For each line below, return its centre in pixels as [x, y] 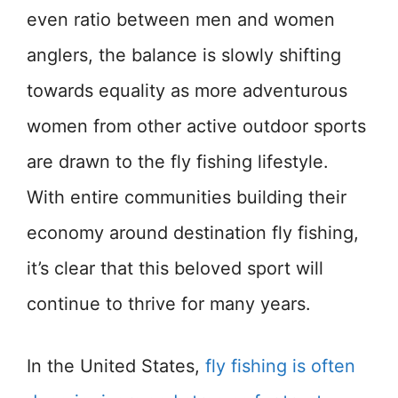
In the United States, [116, 366]
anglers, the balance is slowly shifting [184, 56]
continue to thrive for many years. [169, 304]
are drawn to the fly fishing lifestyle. [178, 162]
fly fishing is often [280, 366]
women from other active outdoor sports [196, 127]
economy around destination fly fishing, [193, 233]
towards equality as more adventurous [187, 91]
